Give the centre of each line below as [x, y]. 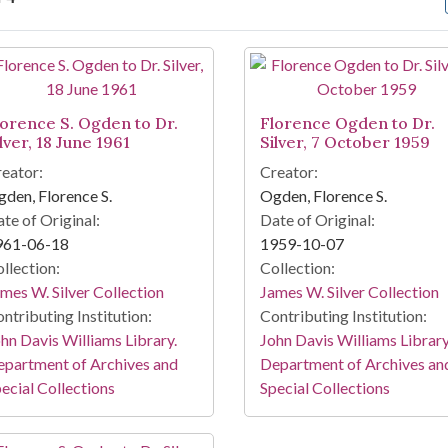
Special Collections [324, 388]
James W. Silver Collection [349, 292]
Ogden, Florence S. [323, 196]
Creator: [288, 172]
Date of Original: [317, 220]
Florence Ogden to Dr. [347, 123]
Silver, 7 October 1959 [344, 142]
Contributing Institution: [343, 316]
